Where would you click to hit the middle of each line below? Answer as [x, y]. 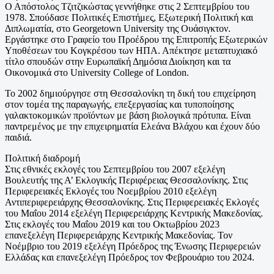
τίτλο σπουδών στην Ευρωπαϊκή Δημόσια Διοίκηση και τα [118, 61]
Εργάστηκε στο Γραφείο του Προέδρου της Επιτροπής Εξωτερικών [136, 39]
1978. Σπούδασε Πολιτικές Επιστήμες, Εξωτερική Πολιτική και [129, 17]
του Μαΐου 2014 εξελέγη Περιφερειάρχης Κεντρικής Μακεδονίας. [134, 213]
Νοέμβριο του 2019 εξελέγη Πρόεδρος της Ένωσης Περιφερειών [133, 246]
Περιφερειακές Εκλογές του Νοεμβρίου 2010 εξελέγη [111, 191]
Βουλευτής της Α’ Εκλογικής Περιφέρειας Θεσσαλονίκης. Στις [126, 180]
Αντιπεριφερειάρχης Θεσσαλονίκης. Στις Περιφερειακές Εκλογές [132, 202]
